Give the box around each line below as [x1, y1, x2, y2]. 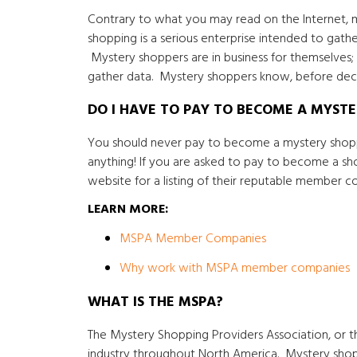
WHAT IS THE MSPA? [87, 291, 223, 314]
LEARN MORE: [87, 199, 168, 220]
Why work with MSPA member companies [119, 258, 350, 279]
